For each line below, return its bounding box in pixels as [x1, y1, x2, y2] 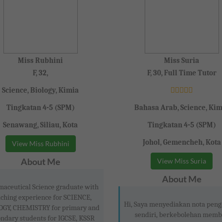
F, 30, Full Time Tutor [147, 68, 217, 78]
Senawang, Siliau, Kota [3, 120, 78, 130]
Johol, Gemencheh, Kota [142, 138, 221, 147]
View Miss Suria [157, 157, 206, 166]
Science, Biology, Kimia [2, 86, 79, 95]
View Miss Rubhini [11, 139, 69, 148]
